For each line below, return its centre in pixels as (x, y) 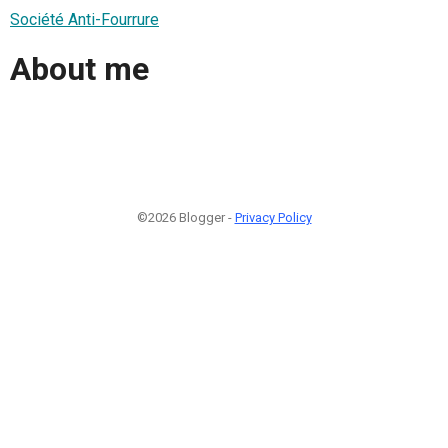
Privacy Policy (273, 217)
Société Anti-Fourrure (84, 19)
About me (79, 69)
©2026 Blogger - (185, 217)
